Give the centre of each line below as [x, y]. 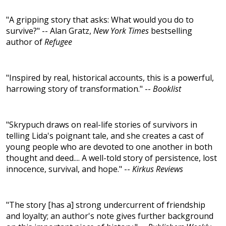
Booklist [167, 89]
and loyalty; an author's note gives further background [110, 216]
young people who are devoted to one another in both [109, 147]
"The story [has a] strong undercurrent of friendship [106, 205]
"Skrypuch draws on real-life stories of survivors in [102, 125]
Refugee [58, 42]
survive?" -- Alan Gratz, [50, 31]
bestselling [171, 31]
